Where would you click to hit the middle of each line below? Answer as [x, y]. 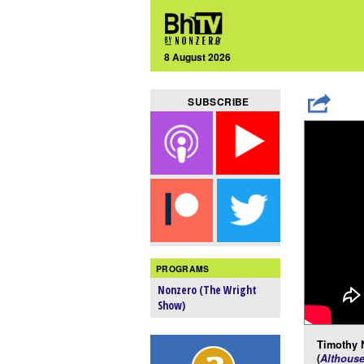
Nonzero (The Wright [208, 290]
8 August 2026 [198, 56]
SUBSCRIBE [219, 102]
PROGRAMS [183, 268]
